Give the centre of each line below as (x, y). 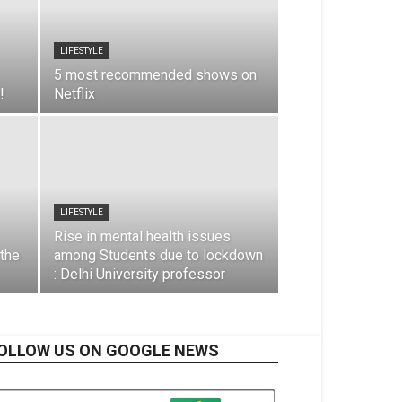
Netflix (74, 94)
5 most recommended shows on (155, 75)
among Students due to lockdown (158, 255)
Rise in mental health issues (142, 236)
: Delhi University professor (140, 274)
